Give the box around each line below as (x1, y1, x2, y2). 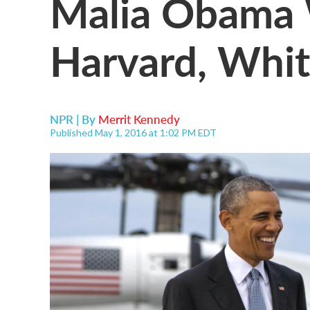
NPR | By (50, 111, 98, 127)
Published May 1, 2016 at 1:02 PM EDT (50, 127, 217, 138)
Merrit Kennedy (98, 111, 180, 127)
